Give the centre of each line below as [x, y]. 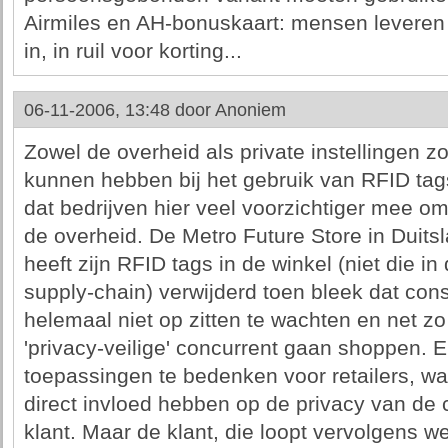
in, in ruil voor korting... [132, 51]
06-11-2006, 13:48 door [119, 110]
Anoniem [250, 110]
